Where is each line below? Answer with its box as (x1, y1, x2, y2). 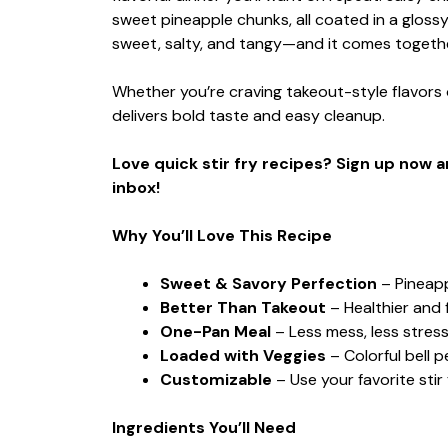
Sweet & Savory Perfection (160, 272, 377, 294)
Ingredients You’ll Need (112, 416, 296, 438)
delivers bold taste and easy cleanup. (112, 104, 385, 126)
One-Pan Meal (160, 320, 271, 342)
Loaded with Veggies (160, 344, 326, 366)
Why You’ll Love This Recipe (112, 224, 332, 246)
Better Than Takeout (160, 296, 326, 318)
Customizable (160, 368, 272, 390)
